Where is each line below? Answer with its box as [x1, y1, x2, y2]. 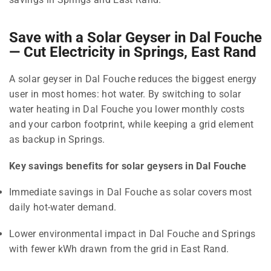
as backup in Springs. [9, 134, 105, 146]
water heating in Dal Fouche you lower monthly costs [9, 103, 245, 116]
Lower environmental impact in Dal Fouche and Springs [9, 228, 256, 240]
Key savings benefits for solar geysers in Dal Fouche [9, 160, 247, 172]
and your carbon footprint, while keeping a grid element [9, 119, 254, 131]
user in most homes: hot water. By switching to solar [9, 88, 241, 100]
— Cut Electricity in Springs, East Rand [9, 44, 256, 61]
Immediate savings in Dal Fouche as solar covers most [9, 186, 252, 198]
